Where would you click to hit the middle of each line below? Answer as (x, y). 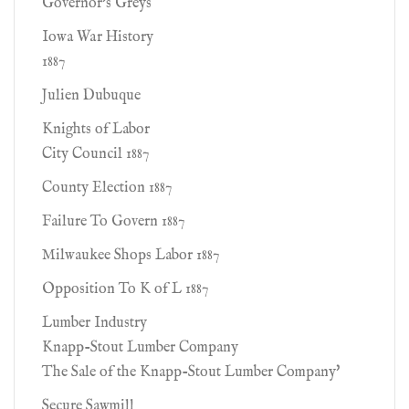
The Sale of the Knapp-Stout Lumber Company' (191, 372)
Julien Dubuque (91, 96)
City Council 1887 (95, 154)
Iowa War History (98, 37)
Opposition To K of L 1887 (125, 289)
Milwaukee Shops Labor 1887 (131, 256)
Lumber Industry (94, 323)
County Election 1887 (107, 188)
